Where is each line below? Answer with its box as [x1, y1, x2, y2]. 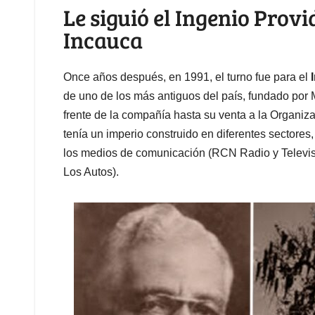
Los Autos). [63, 165, 119, 178]
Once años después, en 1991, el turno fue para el [63, 70, 311, 83]
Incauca [63, 25, 143, 56]
